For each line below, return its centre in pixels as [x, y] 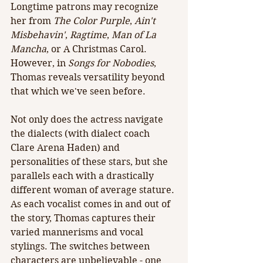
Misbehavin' [38, 35]
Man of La [135, 35]
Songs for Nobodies [111, 63]
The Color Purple [92, 21]
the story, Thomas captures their [84, 218]
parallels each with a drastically [83, 176]
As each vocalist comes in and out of [92, 204]
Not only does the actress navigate [88, 120]
